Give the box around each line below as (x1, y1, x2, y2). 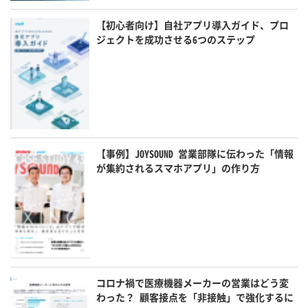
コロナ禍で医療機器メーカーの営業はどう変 (96, 276, 289, 290)
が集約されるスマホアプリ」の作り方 (96, 160, 261, 175)
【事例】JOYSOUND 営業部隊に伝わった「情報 (96, 146, 294, 160)
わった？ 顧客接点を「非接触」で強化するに (96, 290, 294, 305)
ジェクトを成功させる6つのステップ (96, 32, 256, 47)
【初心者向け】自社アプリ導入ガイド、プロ (96, 18, 289, 32)
